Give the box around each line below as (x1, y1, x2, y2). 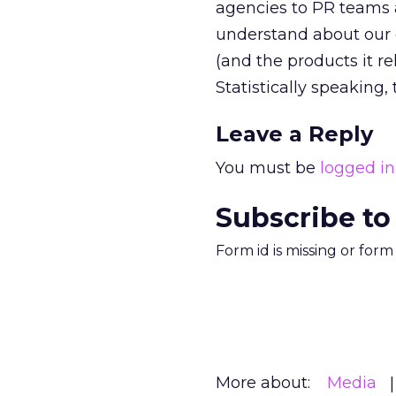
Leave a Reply (216, 121, 373, 147)
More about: (216, 373, 310, 392)
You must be (216, 158, 320, 178)
